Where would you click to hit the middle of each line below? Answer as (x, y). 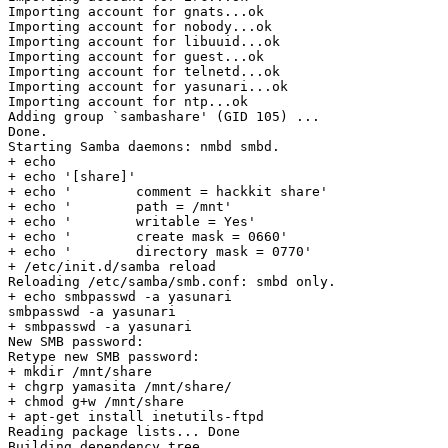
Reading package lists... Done (124, 431)
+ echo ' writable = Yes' (132, 221)
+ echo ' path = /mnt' (120, 206)
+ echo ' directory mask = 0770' (160, 251)
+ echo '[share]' (72, 176)
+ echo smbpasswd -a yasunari (120, 296)
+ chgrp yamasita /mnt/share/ (120, 386)
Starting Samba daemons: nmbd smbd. (144, 146)
